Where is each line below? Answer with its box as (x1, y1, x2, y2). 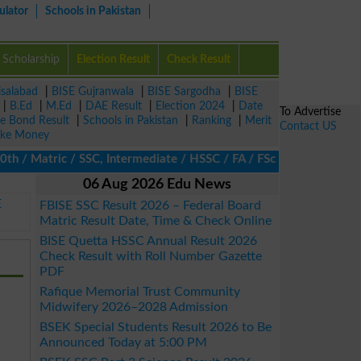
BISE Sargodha (147, 85, 221, 98)
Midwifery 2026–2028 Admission (39, 301, 228, 313)
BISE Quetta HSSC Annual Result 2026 (39, 234, 257, 247)
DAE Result (85, 100, 142, 112)
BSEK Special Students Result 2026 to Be (39, 321, 272, 334)
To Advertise (280, 106, 341, 118)
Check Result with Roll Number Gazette (39, 250, 262, 263)
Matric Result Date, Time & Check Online (39, 214, 272, 227)
